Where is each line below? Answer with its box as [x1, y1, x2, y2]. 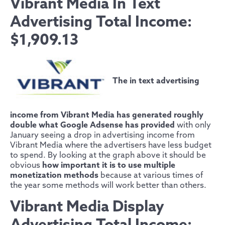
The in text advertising [113, 76, 199, 86]
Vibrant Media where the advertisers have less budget [10, 141, 211, 151]
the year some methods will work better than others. [10, 181, 206, 191]
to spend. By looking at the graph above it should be [10, 151, 206, 161]
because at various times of [98, 171, 203, 181]
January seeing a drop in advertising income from [10, 131, 195, 141]
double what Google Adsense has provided [10, 121, 175, 131]
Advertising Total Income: [10, 13, 192, 32]
